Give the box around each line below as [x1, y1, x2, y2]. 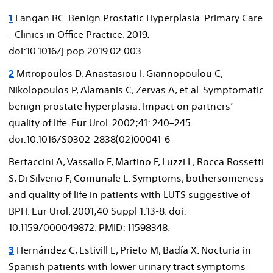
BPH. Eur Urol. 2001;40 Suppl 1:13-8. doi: [9, 204, 186, 217]
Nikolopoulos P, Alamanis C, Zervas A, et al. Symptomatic [9, 83, 264, 96]
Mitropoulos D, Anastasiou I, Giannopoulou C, [14, 66, 222, 79]
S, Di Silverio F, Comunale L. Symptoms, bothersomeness [9, 171, 264, 184]
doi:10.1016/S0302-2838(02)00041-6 [9, 132, 170, 145]
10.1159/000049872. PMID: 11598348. [9, 221, 170, 233]
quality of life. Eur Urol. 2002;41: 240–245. [9, 116, 193, 129]
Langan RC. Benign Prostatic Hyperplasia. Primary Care [13, 11, 263, 24]
